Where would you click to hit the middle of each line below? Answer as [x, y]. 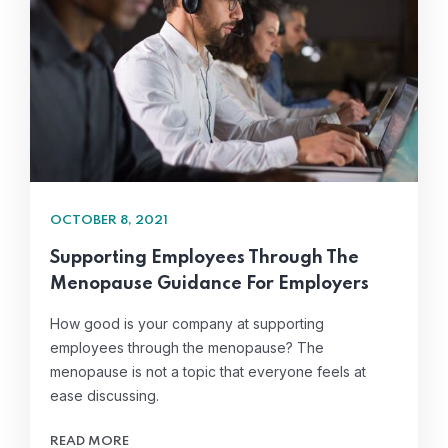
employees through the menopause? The [187, 347]
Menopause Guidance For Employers [209, 283]
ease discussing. [104, 395]
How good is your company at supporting [187, 323]
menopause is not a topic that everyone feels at [208, 371]
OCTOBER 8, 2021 [109, 220]
